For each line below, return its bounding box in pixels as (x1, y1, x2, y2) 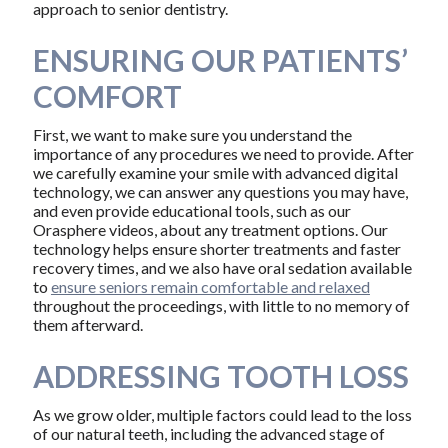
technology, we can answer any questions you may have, (32, 182, 408, 202)
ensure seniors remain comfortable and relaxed (50, 277, 370, 297)
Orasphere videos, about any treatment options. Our (32, 220, 388, 240)
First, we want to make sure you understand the (32, 125, 352, 145)
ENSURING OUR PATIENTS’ (32, 41, 408, 78)
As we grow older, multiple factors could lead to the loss (32, 405, 412, 425)
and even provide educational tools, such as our (32, 201, 351, 221)
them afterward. (32, 315, 143, 335)
